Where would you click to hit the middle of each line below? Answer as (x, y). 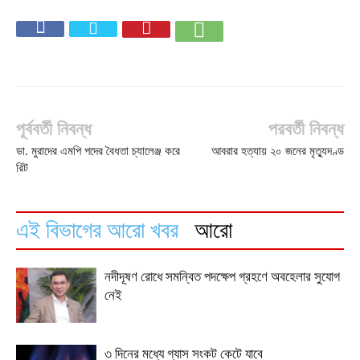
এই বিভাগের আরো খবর (97, 230)
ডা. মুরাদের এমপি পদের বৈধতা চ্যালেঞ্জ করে (98, 151)
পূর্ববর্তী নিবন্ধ (54, 129)
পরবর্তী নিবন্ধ (306, 129)
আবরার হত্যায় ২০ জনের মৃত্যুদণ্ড (278, 151)
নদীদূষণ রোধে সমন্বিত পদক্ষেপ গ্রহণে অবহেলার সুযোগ (222, 276)
